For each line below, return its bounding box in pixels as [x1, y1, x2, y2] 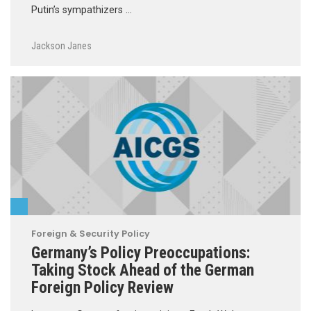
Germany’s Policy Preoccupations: [31, 242, 250, 262]
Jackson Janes [31, 40, 92, 51]
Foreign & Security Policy [31, 227, 150, 239]
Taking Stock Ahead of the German [31, 260, 254, 280]
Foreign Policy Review [31, 277, 174, 297]
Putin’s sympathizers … [31, 4, 132, 17]
